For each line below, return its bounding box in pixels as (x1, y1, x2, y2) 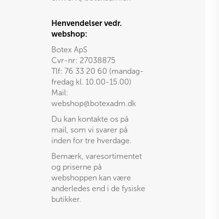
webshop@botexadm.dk (51, 99, 136, 108)
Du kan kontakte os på (51, 115, 129, 123)
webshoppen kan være (51, 174, 131, 182)
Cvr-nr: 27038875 (51, 56, 115, 65)
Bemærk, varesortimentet (51, 152, 142, 160)
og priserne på (51, 163, 102, 171)
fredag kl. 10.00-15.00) (51, 78, 131, 86)
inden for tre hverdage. (51, 136, 131, 145)
